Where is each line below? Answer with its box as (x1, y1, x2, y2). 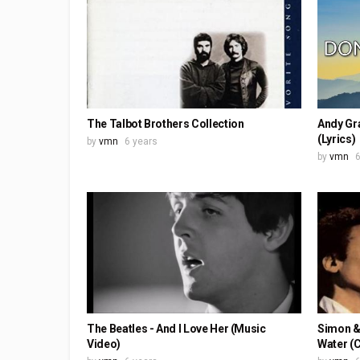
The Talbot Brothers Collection (87, 117, 244, 131)
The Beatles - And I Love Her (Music (87, 321, 266, 335)
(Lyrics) (317, 133, 356, 146)
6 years (125, 136, 157, 148)
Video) (87, 337, 121, 350)
